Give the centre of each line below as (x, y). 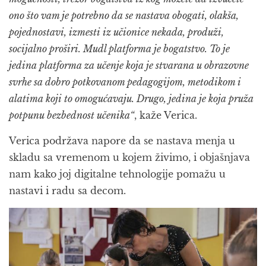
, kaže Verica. (166, 115)
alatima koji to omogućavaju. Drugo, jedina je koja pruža (131, 99)
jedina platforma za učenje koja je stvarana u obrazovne (129, 66)
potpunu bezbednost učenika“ (72, 115)
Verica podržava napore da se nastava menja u (122, 141)
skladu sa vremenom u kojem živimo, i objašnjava (129, 158)
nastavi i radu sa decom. (67, 191)
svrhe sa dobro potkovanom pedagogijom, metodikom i (125, 82)
